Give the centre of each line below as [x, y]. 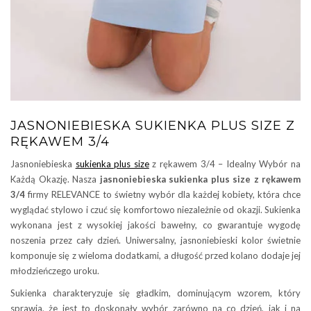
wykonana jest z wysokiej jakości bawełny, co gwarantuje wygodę [155, 225]
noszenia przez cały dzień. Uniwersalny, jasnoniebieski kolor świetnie [155, 240]
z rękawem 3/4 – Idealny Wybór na [225, 163]
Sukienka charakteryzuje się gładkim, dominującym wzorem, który [155, 293]
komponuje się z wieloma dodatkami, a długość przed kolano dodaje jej [155, 255]
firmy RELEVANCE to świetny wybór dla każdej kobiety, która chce [163, 194]
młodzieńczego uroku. [55, 270]
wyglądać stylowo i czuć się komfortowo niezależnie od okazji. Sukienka [155, 209]
